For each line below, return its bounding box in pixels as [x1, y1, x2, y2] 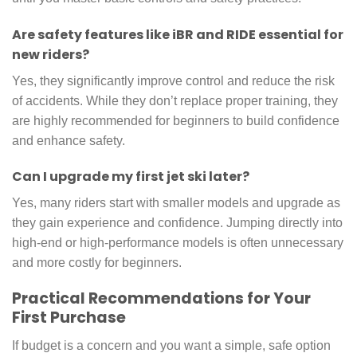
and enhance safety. [12, 133, 125, 147]
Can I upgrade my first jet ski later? [12, 167, 249, 186]
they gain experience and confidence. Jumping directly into [12, 216, 343, 230]
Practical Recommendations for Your [12, 288, 311, 310]
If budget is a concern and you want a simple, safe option [12, 338, 331, 352]
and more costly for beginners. [12, 256, 182, 270]
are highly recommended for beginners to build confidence [12, 113, 339, 127]
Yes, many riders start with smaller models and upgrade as [12, 196, 340, 210]
